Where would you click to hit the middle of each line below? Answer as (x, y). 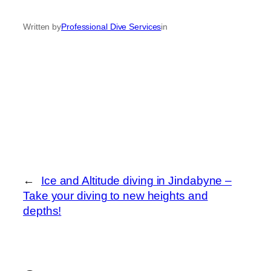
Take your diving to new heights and (116, 195)
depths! (42, 211)
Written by (42, 27)
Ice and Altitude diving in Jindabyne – (136, 180)
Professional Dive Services (111, 27)
